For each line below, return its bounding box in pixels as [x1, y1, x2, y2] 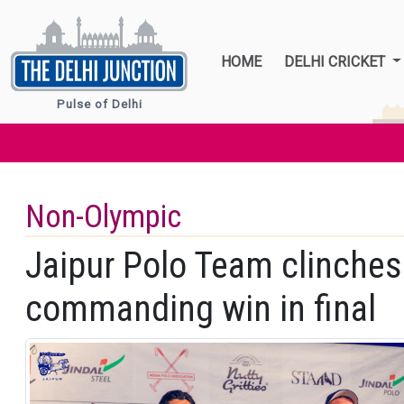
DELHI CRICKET [284, 52, 389, 70]
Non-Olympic [25, 198, 181, 234]
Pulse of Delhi [56, 96, 142, 111]
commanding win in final [25, 288, 376, 330]
